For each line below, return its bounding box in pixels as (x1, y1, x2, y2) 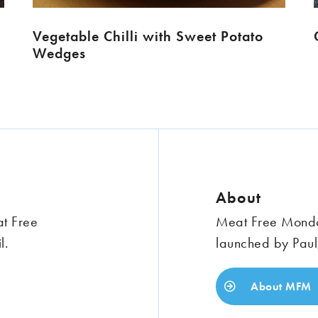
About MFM (247, 279, 312, 295)
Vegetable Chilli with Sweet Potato (32, 27, 263, 46)
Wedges (32, 44, 86, 63)
